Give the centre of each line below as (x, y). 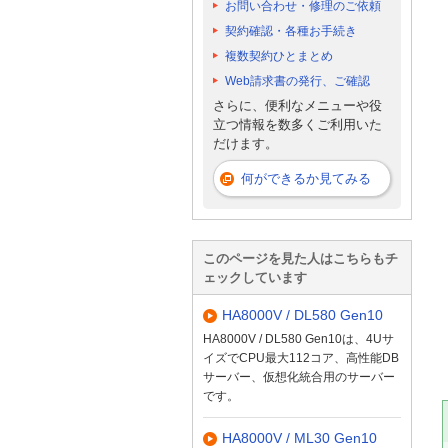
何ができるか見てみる (306, 178)
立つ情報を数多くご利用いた (297, 125)
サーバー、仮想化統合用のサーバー (299, 376)
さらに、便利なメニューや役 (297, 106)
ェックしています (255, 277)
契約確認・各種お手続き (291, 30)
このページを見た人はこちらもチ (300, 258)
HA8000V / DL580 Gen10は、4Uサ (298, 338)
